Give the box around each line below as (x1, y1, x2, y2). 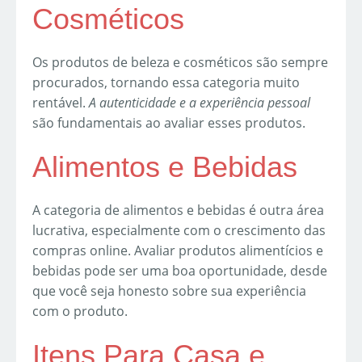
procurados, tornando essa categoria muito (32, 73, 300, 91)
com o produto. (32, 301, 128, 320)
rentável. (32, 93, 89, 112)
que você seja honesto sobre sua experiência (32, 281, 306, 300)
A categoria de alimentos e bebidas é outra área (32, 200, 324, 219)
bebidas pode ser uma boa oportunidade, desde (32, 261, 327, 280)
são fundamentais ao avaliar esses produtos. (32, 113, 305, 132)
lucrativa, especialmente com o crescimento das (32, 221, 326, 239)
